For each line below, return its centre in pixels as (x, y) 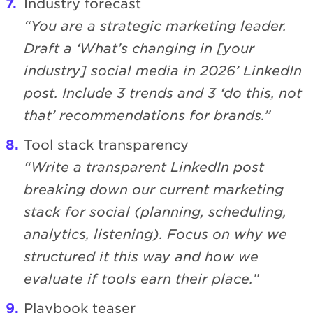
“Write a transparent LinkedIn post (144, 167)
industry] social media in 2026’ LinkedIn (163, 71)
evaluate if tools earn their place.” (141, 279)
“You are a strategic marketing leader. (155, 26)
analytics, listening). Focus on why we (155, 234)
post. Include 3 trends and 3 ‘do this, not (163, 93)
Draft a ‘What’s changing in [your (139, 48)
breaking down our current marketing (154, 189)
